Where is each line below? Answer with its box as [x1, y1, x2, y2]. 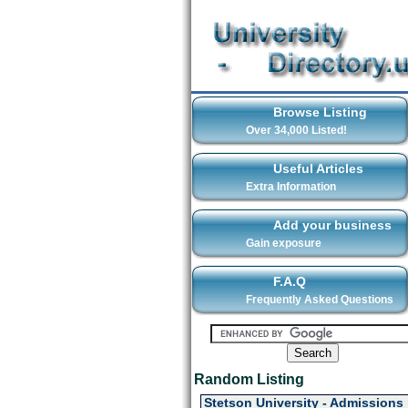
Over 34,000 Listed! [245, 124, 347, 137]
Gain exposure [245, 237, 321, 250]
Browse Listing [272, 105, 367, 119]
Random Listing [193, 372, 304, 387]
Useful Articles [272, 161, 363, 176]
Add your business [272, 218, 392, 232]
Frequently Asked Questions [245, 293, 393, 306]
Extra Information [245, 180, 336, 193]
